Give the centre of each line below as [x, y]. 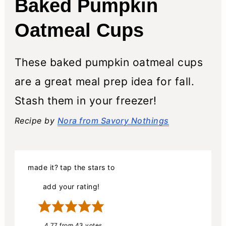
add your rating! [71, 186]
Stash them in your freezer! [86, 100]
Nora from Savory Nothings [113, 120]
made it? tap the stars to [71, 167]
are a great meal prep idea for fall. [104, 81]
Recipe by [36, 120]
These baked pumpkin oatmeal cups [109, 62]
